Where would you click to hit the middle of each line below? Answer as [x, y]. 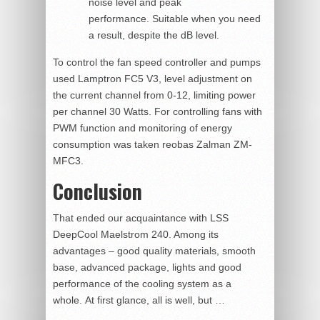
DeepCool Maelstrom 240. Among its [136, 234]
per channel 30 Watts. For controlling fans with [157, 111]
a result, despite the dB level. [154, 35]
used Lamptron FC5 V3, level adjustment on [152, 78]
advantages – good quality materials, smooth [154, 250]
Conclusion [97, 191]
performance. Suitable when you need [175, 18]
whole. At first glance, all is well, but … [139, 300]
